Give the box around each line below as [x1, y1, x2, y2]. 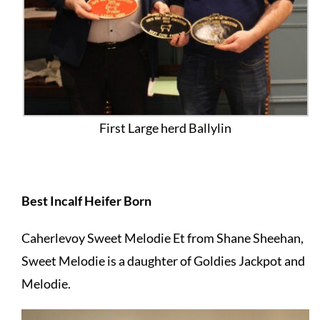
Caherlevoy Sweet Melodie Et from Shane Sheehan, [21, 230, 304, 246]
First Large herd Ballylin [99, 120, 232, 136]
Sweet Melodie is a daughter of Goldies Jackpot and [21, 253, 305, 269]
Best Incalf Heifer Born [21, 193, 154, 209]
